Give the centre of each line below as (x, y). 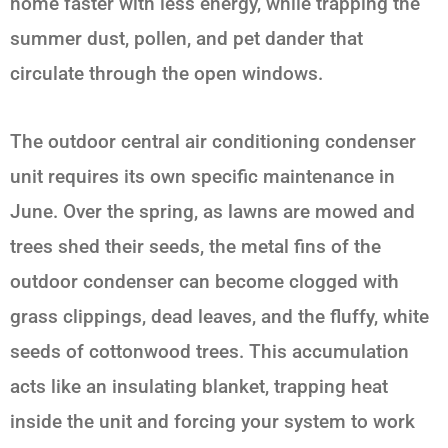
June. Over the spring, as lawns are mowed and (212, 212)
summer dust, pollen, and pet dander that (186, 39)
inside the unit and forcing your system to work (212, 422)
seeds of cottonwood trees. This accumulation (209, 352)
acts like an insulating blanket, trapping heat (199, 387)
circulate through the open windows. (166, 74)
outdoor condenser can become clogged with (204, 282)
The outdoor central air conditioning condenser (213, 142)
